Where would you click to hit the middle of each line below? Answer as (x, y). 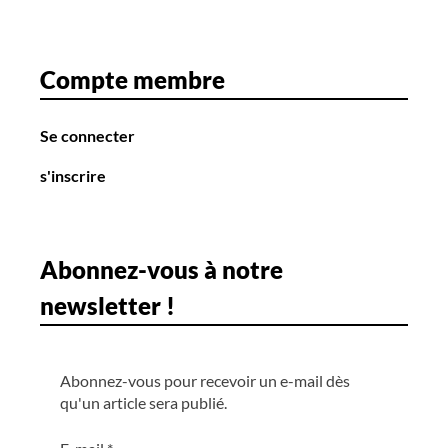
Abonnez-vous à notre (161, 270)
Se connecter (87, 136)
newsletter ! (107, 306)
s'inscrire (73, 176)
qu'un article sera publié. (143, 403)
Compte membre (132, 80)
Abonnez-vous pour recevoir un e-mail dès (205, 381)
